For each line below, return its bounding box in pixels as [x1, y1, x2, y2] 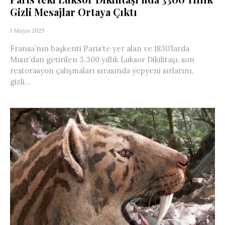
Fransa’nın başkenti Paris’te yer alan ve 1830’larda [10, 44, 189, 54]
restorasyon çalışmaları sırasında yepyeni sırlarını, [10, 66, 193, 76]
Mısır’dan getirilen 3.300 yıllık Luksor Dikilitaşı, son [10, 55, 194, 65]
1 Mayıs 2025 [10, 27, 44, 35]
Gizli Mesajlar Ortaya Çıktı [10, 5, 137, 19]
